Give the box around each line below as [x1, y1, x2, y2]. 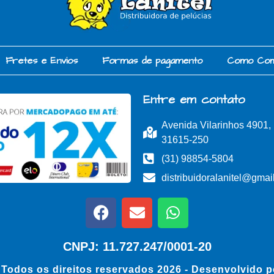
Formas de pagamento [102, 53, 202, 67]
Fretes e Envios [6, 53, 78, 67]
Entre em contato [143, 91, 245, 108]
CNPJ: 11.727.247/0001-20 [62, 239, 212, 253]
